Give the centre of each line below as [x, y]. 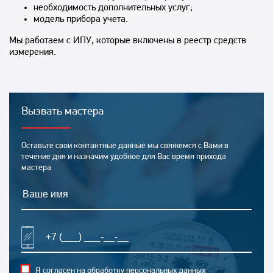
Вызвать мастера [62, 112]
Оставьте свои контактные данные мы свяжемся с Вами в [125, 146]
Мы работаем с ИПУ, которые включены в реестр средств [128, 41]
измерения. [33, 52]
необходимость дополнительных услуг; [113, 8]
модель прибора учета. [81, 19]
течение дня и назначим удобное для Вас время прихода [124, 157]
